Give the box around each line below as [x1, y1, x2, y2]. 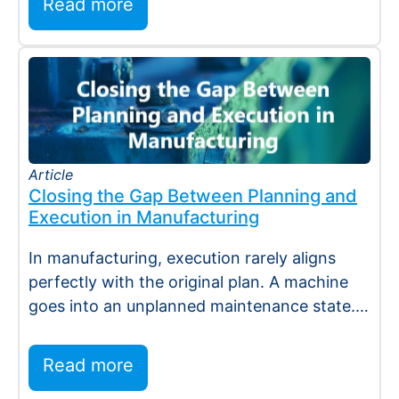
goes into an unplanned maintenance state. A [28, 297, 370, 316]
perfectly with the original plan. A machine [28, 273, 348, 292]
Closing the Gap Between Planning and [28, 185, 357, 208]
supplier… [28, 321, 100, 340]
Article [28, 166, 73, 184]
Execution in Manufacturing [28, 207, 259, 229]
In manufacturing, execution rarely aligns [28, 248, 336, 268]
